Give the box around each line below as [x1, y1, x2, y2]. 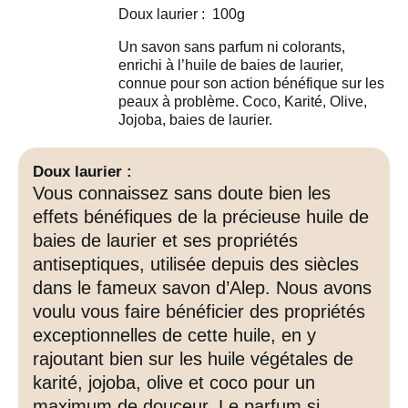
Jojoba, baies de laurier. [118, 112, 272, 127]
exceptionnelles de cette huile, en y [33, 325, 316, 345]
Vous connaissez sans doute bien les [33, 183, 331, 203]
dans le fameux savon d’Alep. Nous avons [33, 278, 372, 298]
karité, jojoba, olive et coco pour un [33, 372, 315, 393]
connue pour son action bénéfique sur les [118, 76, 384, 91]
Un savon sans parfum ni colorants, [118, 39, 345, 55]
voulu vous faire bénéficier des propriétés [33, 301, 365, 321]
